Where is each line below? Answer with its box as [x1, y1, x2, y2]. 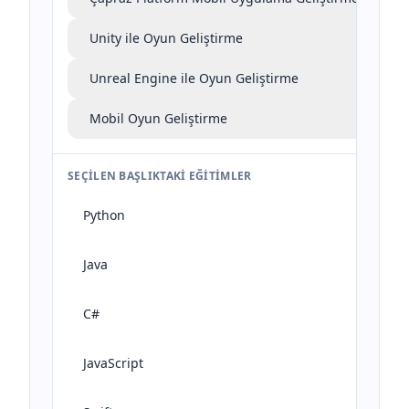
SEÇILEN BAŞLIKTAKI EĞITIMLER [68, 168, 252, 184]
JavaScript [83, 354, 143, 372]
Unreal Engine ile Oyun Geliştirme [89, 69, 299, 87]
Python [83, 206, 125, 224]
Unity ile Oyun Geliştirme [89, 29, 243, 47]
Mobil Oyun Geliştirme [89, 110, 227, 127]
